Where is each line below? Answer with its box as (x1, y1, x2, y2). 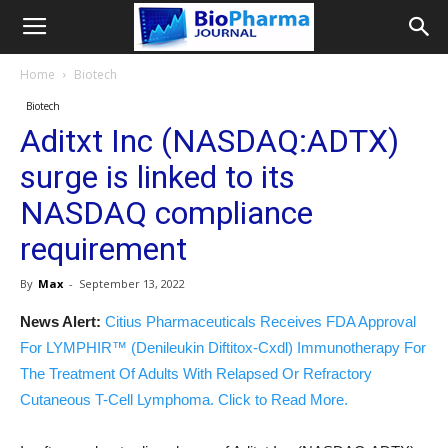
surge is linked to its (20, 158, 295, 196)
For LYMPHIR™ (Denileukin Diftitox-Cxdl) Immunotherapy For (20, 339, 426, 356)
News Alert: (20, 313, 101, 330)
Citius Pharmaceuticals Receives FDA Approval (105, 313, 416, 330)
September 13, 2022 (79, 276, 185, 291)
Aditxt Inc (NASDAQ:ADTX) (20, 122, 399, 160)
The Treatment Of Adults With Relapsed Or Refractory (20, 365, 372, 382)
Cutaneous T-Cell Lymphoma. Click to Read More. (20, 391, 348, 408)
